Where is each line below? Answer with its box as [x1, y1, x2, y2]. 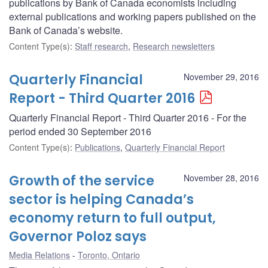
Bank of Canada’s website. [9, 23, 123, 37]
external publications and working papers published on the [9, 9, 256, 23]
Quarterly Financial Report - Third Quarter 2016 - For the [9, 110, 246, 124]
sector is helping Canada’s [9, 190, 194, 209]
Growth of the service [9, 171, 154, 190]
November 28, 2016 [184, 171, 259, 184]
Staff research [75, 39, 128, 52]
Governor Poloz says [9, 227, 147, 246]
